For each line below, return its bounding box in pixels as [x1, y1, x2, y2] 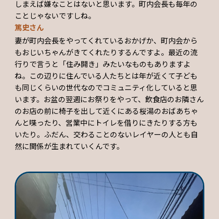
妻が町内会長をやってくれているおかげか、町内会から [15, 35, 197, 46]
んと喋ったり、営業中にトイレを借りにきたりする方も [15, 117, 197, 128]
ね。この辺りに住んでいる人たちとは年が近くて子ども [15, 70, 197, 81]
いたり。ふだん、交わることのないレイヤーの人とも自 [15, 129, 198, 140]
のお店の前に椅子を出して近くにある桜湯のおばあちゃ [15, 106, 198, 116]
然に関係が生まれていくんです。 [15, 141, 124, 152]
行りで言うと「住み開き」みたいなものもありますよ [15, 59, 191, 69]
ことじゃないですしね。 [15, 10, 95, 21]
